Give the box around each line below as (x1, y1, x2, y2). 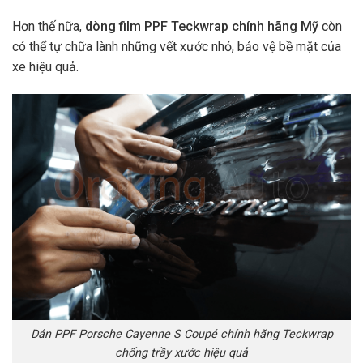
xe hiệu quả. (12, 59, 79, 75)
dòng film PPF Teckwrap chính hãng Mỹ (85, 19, 318, 35)
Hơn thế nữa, (12, 19, 85, 35)
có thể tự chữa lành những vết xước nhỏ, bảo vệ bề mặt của (12, 39, 341, 55)
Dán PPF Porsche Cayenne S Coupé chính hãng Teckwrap (30, 327, 333, 341)
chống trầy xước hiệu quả (115, 345, 248, 360)
